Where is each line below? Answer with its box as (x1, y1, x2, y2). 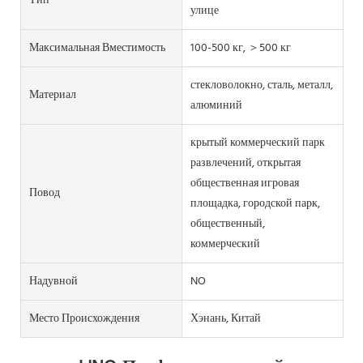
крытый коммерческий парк (190, 133, 325, 152)
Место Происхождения (29, 309, 139, 328)
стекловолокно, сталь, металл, (190, 75, 333, 95)
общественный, (190, 214, 265, 233)
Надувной (29, 271, 78, 291)
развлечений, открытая (190, 153, 301, 173)
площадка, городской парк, (190, 194, 320, 213)
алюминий (190, 96, 242, 115)
